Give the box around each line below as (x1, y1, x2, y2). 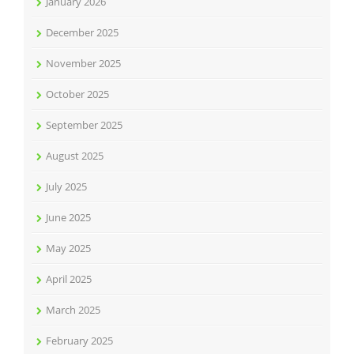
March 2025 (46, 302, 100, 317)
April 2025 (46, 271, 92, 286)
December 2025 (46, 24, 119, 40)
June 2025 (46, 209, 91, 224)
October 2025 (46, 86, 109, 101)
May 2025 (46, 240, 91, 255)
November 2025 (46, 55, 121, 70)
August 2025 (46, 148, 104, 163)
